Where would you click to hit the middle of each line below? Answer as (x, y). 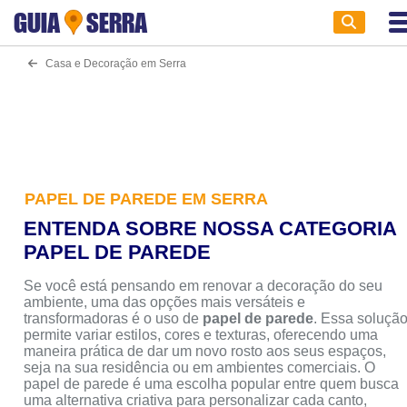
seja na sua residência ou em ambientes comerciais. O (200, 367)
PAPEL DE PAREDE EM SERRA (147, 199)
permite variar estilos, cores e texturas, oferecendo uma (201, 334)
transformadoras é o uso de (114, 318)
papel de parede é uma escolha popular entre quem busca (212, 383)
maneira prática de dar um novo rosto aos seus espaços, (205, 351)
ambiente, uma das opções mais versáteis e (165, 302)
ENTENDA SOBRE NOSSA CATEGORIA (210, 228)
